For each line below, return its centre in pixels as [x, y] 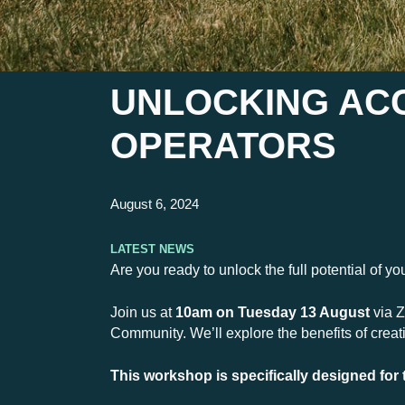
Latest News [152, 248]
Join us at [143, 313]
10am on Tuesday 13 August [273, 313]
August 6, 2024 [155, 204]
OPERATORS [223, 146]
